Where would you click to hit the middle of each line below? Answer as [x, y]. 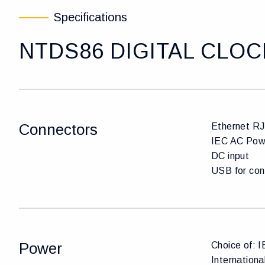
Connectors [58, 130]
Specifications [90, 17]
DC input [230, 156]
